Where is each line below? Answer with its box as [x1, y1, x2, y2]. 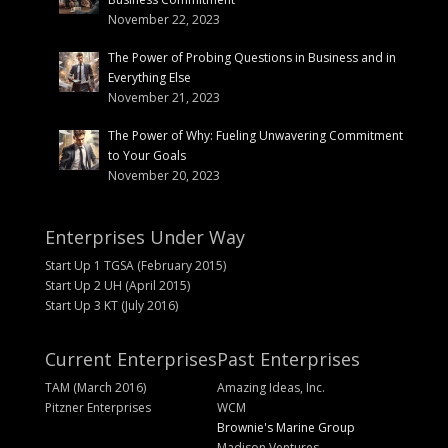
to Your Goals [107, 147, 186, 165]
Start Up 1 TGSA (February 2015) [44, 256, 226, 274]
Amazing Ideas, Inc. [216, 378, 325, 396]
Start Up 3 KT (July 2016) [44, 296, 178, 314]
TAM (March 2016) [44, 378, 146, 396]
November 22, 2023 [107, 11, 220, 29]
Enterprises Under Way [44, 224, 245, 249]
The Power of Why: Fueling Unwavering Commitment [107, 127, 403, 145]
